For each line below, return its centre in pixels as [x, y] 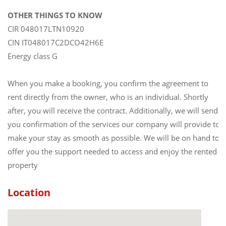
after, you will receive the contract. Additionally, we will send [113, 110]
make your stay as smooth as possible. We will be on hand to [114, 137]
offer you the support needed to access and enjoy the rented [112, 151]
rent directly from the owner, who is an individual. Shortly [108, 97]
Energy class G [33, 56]
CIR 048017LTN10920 [46, 29]
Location [29, 192]
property [23, 165]
